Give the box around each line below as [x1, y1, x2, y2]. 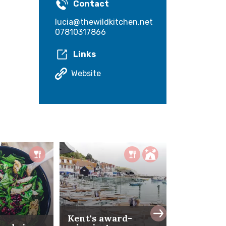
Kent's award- [68, 212, 132, 224]
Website [71, 69, 101, 79]
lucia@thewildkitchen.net [55, 17, 153, 27]
